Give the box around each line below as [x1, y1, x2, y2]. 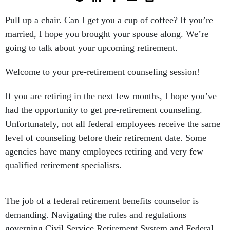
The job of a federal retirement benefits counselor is [5, 196, 199, 206]
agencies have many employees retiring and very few [5, 146, 203, 157]
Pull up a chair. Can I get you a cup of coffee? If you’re [5, 15, 213, 25]
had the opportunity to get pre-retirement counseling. [5, 105, 202, 115]
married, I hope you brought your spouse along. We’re [5, 29, 208, 39]
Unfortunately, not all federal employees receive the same [5, 119, 220, 129]
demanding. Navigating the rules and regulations [5, 209, 186, 220]
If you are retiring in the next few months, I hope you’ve [5, 91, 217, 101]
